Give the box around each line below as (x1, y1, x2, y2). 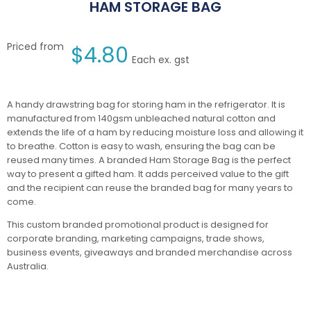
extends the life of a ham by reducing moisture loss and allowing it (7, 126, 303, 140)
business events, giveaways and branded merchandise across (7, 246, 292, 260)
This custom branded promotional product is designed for (7, 218, 269, 232)
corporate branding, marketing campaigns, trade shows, (7, 232, 264, 246)
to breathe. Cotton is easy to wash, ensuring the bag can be (7, 140, 276, 153)
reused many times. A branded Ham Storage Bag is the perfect (7, 153, 291, 167)
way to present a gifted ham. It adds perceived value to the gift (7, 167, 289, 181)
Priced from (7, 40, 64, 54)
